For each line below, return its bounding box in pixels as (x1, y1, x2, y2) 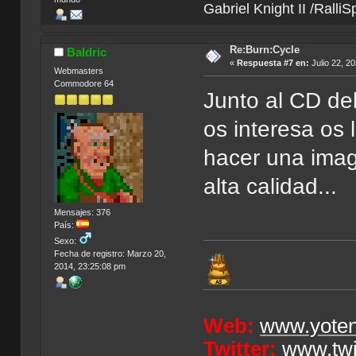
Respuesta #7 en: (236, 58, 309, 68)
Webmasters (53, 65, 103, 75)
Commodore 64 (53, 78, 114, 88)
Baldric (67, 45, 107, 60)
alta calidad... (203, 173, 338, 199)
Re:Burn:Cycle (229, 44, 300, 56)
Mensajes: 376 (53, 207, 110, 218)
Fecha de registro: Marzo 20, (53, 249, 166, 259)
